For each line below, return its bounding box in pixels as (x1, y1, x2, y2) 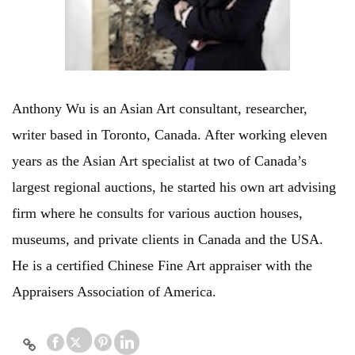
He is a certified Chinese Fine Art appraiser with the (12, 258, 312, 274)
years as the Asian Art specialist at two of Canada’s (12, 153, 307, 170)
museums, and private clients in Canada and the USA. (12, 231, 323, 248)
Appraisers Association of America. (12, 284, 216, 300)
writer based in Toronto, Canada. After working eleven (12, 127, 327, 143)
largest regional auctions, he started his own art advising (12, 179, 336, 196)
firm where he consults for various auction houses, (12, 205, 303, 222)
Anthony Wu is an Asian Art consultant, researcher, (12, 101, 307, 117)
